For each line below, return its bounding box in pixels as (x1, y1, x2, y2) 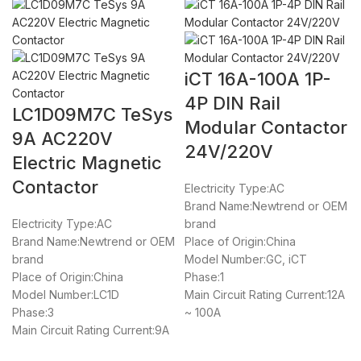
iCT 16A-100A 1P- (185, 68, 331, 90)
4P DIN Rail (185, 93, 280, 114)
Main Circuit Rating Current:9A (12, 323, 169, 338)
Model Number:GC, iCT (185, 252, 307, 267)
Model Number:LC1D (12, 288, 119, 302)
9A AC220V (12, 128, 113, 150)
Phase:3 (12, 305, 54, 320)
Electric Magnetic (12, 152, 162, 174)
